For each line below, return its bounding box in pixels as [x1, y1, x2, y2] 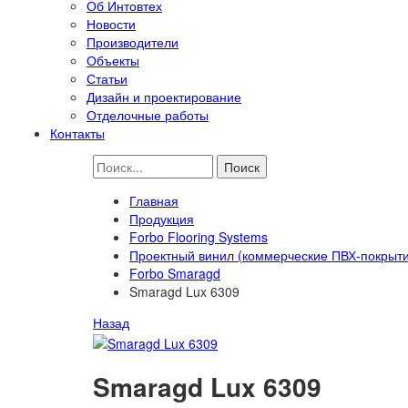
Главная [129, 191, 178, 210]
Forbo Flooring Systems [129, 228, 268, 247]
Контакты [50, 124, 105, 143]
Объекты [87, 51, 139, 70]
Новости [87, 15, 136, 34]
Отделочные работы [87, 106, 209, 125]
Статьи [87, 69, 127, 88]
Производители [87, 33, 178, 52]
